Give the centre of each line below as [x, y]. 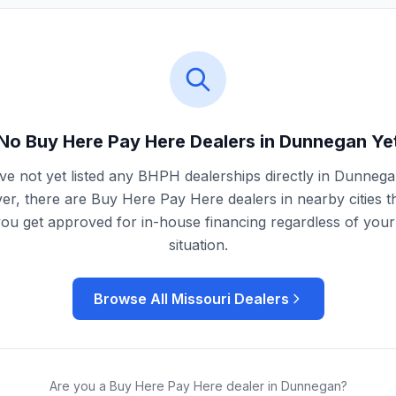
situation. [198, 245]
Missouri [201, 299]
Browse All [132, 299]
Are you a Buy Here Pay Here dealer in [165, 386]
